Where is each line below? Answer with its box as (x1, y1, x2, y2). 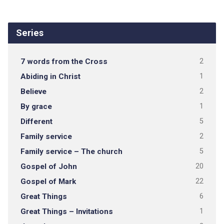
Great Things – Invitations (20, 207, 113, 216)
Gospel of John (20, 162, 77, 171)
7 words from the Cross (20, 57, 107, 66)
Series (15, 27, 43, 38)
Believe (20, 87, 46, 96)
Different (20, 117, 52, 126)
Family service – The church (20, 147, 122, 156)
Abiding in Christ (20, 72, 80, 81)
